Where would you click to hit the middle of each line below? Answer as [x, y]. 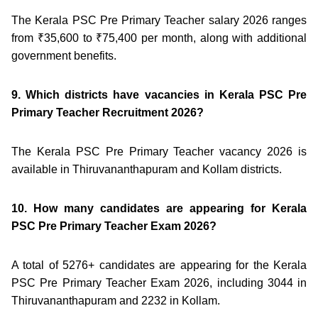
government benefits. [64, 55]
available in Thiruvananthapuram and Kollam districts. [147, 169]
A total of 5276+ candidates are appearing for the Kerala [159, 265]
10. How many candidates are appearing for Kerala [159, 208]
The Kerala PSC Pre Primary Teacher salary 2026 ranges [159, 20]
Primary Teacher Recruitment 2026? [108, 112]
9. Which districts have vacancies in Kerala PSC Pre [159, 94]
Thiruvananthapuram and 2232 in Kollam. [116, 300]
